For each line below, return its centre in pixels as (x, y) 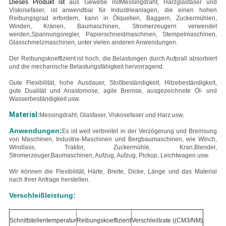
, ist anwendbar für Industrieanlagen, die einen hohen (130, 10)
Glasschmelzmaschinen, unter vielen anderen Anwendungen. (93, 43)
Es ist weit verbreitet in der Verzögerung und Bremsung (139, 131)
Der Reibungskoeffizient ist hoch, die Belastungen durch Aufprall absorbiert (113, 59)
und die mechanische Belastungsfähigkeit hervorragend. (86, 67)
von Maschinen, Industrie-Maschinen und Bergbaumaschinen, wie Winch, (113, 139)
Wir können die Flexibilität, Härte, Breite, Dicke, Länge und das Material (113, 172)
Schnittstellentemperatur (43, 221)
